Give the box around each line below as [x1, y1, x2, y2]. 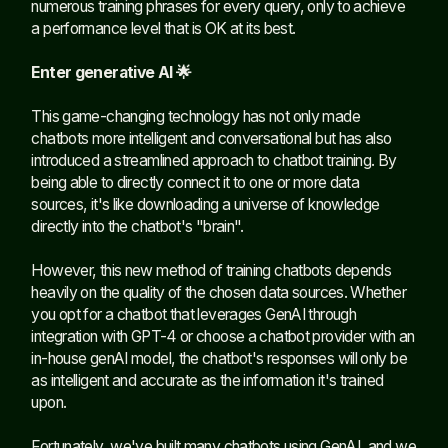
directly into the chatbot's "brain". [31, 216, 244, 236]
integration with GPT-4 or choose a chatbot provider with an [31, 326, 415, 346]
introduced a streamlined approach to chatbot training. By [31, 150, 397, 170]
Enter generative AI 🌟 [31, 62, 192, 82]
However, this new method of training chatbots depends [31, 260, 392, 280]
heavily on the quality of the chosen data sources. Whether [31, 282, 406, 302]
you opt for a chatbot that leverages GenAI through [31, 304, 356, 324]
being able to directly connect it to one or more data [31, 172, 360, 192]
